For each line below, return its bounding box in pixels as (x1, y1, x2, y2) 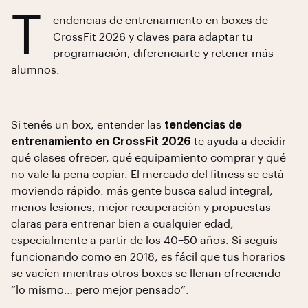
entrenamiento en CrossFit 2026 (11, 136, 191, 147)
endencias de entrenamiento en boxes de (53, 15, 268, 26)
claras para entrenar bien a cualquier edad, (11, 219, 234, 230)
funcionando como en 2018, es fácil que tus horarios (11, 252, 285, 263)
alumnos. (11, 65, 60, 76)
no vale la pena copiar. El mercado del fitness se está (11, 169, 284, 180)
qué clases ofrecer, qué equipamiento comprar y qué (11, 153, 286, 164)
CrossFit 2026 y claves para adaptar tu (53, 32, 253, 43)
